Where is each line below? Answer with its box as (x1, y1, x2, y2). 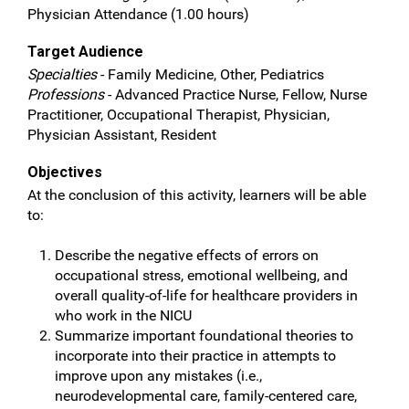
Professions (27, 86, 104, 103)
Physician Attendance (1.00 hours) (27, 5, 249, 23)
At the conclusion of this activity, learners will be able (27, 186, 366, 204)
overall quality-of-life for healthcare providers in (55, 287, 358, 304)
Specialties (27, 66, 97, 83)
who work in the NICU (55, 307, 192, 324)
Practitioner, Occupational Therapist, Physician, (27, 106, 330, 123)
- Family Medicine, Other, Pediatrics (97, 66, 324, 83)
